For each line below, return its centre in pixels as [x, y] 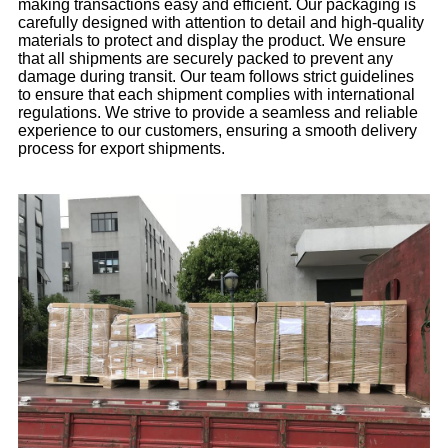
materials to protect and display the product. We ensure [212, 40]
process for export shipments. [121, 148]
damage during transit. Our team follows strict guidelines [216, 76]
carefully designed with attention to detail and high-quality [221, 22]
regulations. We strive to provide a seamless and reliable [218, 112]
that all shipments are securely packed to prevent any [205, 58]
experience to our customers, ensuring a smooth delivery [217, 130]
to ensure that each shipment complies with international [216, 94]
